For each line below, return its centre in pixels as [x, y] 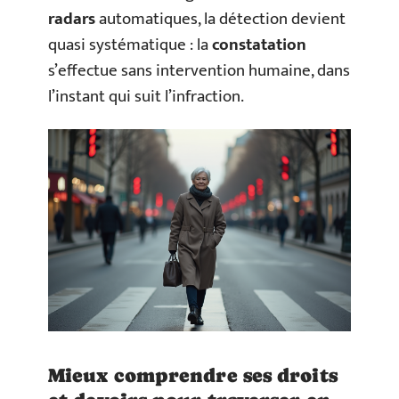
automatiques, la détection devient [220, 19]
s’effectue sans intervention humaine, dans [199, 70]
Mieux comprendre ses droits [193, 375]
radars [72, 19]
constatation [259, 45]
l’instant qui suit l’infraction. [146, 96]
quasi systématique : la [130, 45]
